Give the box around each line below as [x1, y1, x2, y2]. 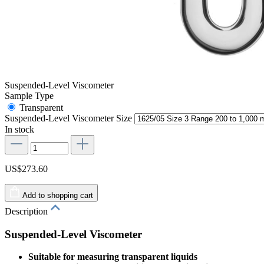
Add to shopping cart [22, 190, 93, 200]
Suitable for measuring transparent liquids [28, 252, 197, 262]
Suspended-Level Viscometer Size [5, 113, 134, 123]
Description [5, 206, 50, 216]
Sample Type [5, 90, 54, 101]
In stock [5, 124, 34, 134]
